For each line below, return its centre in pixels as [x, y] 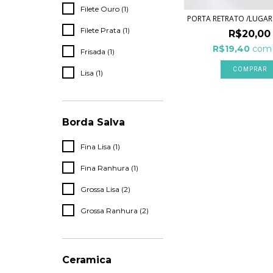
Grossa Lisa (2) [105, 189]
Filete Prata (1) [105, 30]
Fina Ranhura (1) [109, 168]
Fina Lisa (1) [100, 147]
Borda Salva [94, 122]
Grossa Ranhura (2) [115, 211]
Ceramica [87, 260]
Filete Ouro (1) [105, 9]
